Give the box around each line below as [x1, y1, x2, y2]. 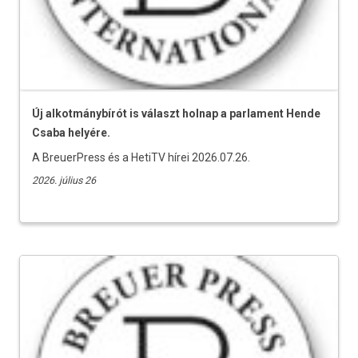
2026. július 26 [32, 173, 96, 186]
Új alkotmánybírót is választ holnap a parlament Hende [32, 106, 320, 120]
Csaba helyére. [32, 125, 110, 139]
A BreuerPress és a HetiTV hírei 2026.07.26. [32, 150, 250, 164]
